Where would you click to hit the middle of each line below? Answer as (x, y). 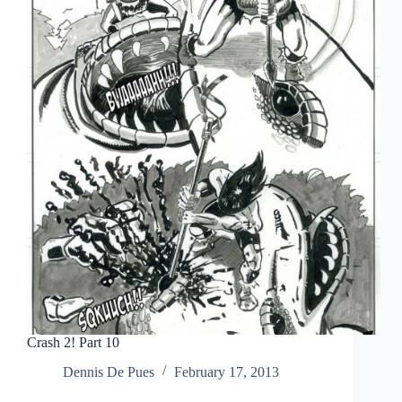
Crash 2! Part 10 (73, 342)
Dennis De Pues (109, 371)
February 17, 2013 (227, 371)
